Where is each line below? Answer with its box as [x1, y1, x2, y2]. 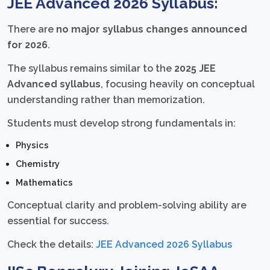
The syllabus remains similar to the [7, 62, 174, 74]
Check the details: [7, 238, 96, 250]
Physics [16, 140, 49, 151]
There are [7, 23, 56, 35]
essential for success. [7, 215, 109, 227]
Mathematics [16, 177, 74, 188]
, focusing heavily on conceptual [101, 78, 255, 90]
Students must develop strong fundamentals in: [7, 117, 236, 129]
